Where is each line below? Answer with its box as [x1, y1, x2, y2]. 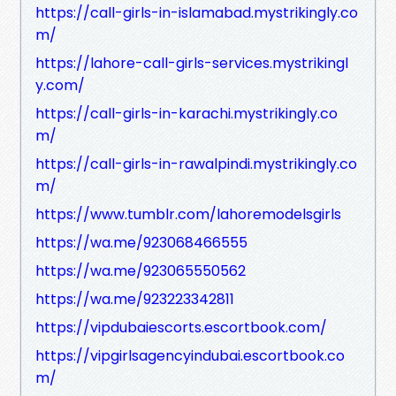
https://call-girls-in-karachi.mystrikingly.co [35, 103, 338, 124]
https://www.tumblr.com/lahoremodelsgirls [35, 203, 341, 225]
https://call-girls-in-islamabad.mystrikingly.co [35, 2, 358, 23]
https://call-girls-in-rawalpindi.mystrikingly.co [35, 153, 357, 174]
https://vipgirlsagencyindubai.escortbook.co [35, 345, 345, 366]
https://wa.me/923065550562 [35, 260, 246, 281]
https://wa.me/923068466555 [35, 232, 247, 253]
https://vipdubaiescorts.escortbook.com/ [35, 316, 327, 338]
